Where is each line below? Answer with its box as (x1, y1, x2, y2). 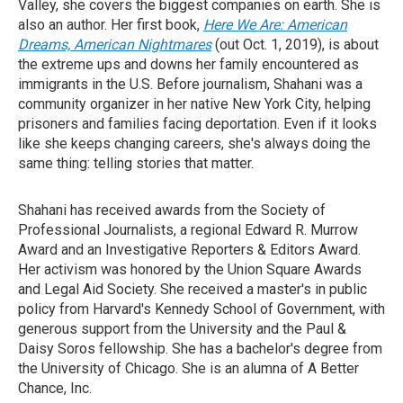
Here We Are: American (203, 16, 347, 33)
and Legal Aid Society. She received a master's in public (18, 281, 367, 298)
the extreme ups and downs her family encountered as (18, 56, 359, 73)
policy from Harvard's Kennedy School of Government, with (18, 300, 385, 318)
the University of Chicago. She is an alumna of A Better (18, 360, 359, 377)
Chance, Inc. (18, 380, 92, 397)
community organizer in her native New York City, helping (18, 95, 371, 112)
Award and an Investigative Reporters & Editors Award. (18, 241, 361, 258)
